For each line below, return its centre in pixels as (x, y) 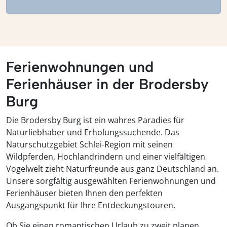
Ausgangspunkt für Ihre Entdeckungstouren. (91, 205)
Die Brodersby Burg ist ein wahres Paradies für (95, 120)
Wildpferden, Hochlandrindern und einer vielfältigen (106, 157)
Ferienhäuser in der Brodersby (107, 84)
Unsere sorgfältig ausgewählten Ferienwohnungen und (111, 181)
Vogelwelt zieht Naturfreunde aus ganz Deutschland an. (112, 169)
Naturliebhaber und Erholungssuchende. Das (93, 133)
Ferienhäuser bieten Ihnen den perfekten (84, 193)
